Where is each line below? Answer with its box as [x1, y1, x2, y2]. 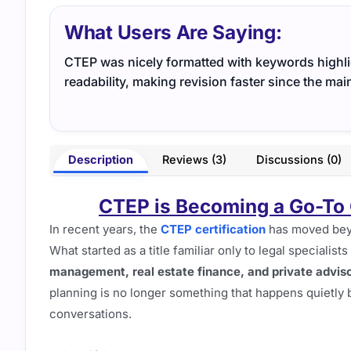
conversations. [49, 306, 132, 321]
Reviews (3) [162, 153, 227, 168]
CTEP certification [161, 221, 266, 237]
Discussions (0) [255, 153, 342, 168]
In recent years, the [49, 221, 161, 237]
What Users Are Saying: [64, 20, 282, 45]
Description [67, 153, 133, 168]
